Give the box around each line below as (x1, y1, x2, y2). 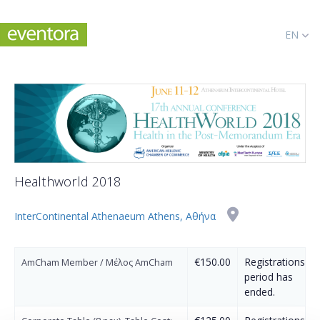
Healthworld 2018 (14, 172, 121, 191)
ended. (244, 285, 275, 299)
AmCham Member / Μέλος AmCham (21, 256, 173, 269)
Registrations (244, 255, 305, 269)
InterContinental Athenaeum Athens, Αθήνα (14, 209, 219, 224)
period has (244, 270, 293, 284)
